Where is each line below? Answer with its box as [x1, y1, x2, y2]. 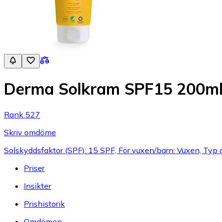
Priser [24, 163, 45, 173]
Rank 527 [4, 109, 40, 119]
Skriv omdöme [4, 127, 56, 137]
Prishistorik [24, 198, 65, 209]
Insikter [24, 180, 51, 191]
